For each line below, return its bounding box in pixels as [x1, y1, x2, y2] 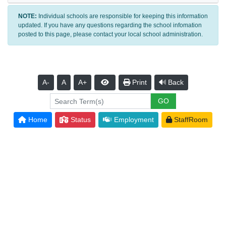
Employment [112, 116, 154, 124]
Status [69, 116, 91, 124]
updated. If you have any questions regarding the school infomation [18, 22, 202, 29]
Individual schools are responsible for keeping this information [37, 13, 208, 20]
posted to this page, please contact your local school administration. [18, 31, 203, 38]
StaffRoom [172, 116, 208, 124]
